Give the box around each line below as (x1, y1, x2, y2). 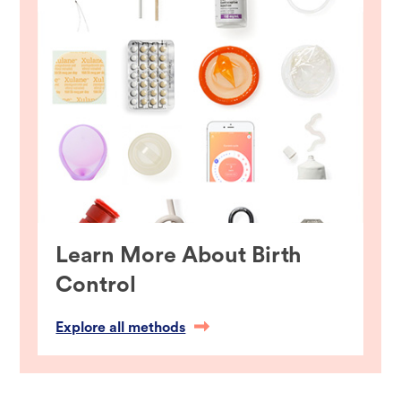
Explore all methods (55, 320, 186, 336)
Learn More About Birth (55, 244, 303, 268)
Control (55, 274, 137, 297)
